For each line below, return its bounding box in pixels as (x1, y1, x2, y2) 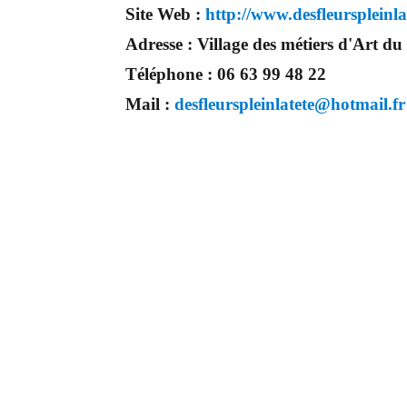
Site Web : (125, 5, 206, 25)
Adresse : (125, 35, 198, 55)
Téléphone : (125, 65, 218, 84)
